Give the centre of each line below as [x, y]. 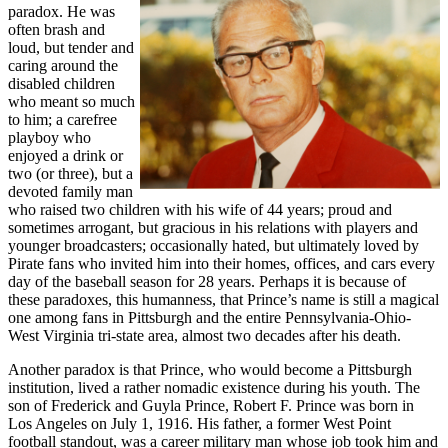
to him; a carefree [62, 119]
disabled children [61, 83]
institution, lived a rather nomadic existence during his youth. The [214, 387]
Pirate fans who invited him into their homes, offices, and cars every [221, 263]
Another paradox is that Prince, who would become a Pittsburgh [210, 369]
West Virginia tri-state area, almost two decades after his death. [204, 335]
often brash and [56, 29]
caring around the [63, 65]
